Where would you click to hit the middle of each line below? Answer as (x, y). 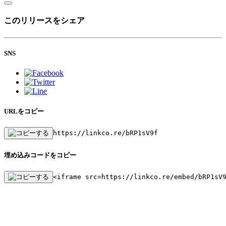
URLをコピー (24, 111)
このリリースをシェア (44, 21)
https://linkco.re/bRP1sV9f (105, 133)
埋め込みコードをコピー (40, 155)
